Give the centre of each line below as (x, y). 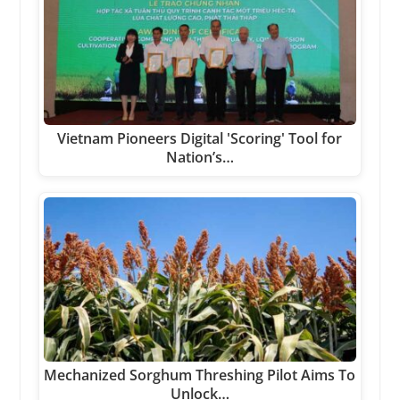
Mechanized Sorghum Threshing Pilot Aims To (200, 375)
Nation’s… (200, 158)
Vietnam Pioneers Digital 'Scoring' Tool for (200, 139)
